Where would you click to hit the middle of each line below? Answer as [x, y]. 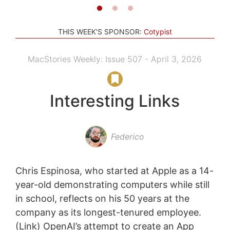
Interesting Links [115, 101]
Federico [128, 136]
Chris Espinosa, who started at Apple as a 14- [114, 170]
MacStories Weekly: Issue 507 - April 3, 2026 [115, 59]
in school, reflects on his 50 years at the [102, 198]
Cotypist [158, 31]
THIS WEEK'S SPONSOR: [100, 31]
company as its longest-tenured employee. [108, 212]
